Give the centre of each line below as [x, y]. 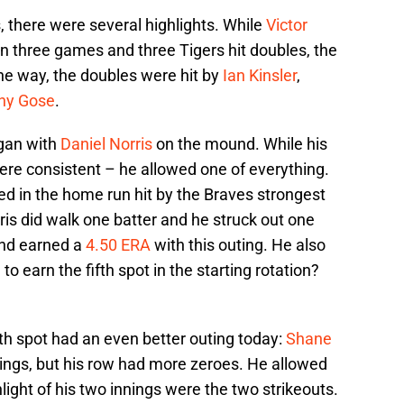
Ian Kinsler [260, 75]
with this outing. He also [238, 244]
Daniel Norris [106, 143]
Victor [287, 24]
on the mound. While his [240, 143]
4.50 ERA [118, 244]
